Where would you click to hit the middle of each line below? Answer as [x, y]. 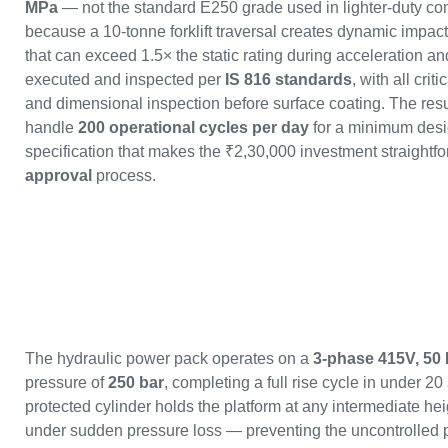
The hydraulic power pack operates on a [169, 358]
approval [58, 176]
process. [124, 176]
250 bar [136, 382]
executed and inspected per [125, 80]
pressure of [66, 382]
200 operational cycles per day [193, 128]
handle [51, 128]
